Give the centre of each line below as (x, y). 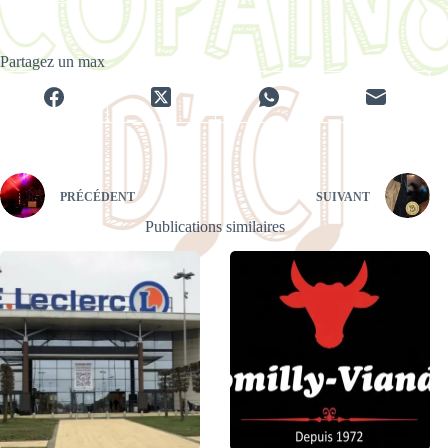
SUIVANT (343, 196)
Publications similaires (215, 227)
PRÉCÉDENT (97, 196)
